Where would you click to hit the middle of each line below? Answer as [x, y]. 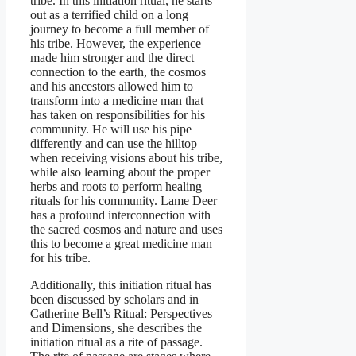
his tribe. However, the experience [116, 43]
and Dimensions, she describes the [116, 327]
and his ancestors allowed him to [112, 86]
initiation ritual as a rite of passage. [116, 342]
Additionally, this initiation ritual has [121, 284]
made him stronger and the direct [112, 57]
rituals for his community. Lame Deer [124, 200]
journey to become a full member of [120, 29]
